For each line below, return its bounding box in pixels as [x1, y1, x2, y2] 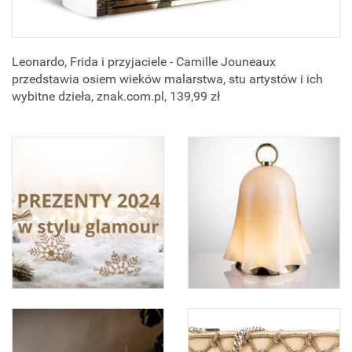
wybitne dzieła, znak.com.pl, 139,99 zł [12, 89, 220, 104]
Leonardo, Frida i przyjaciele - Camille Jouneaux [12, 54, 276, 70]
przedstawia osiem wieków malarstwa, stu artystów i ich [12, 71, 323, 87]
